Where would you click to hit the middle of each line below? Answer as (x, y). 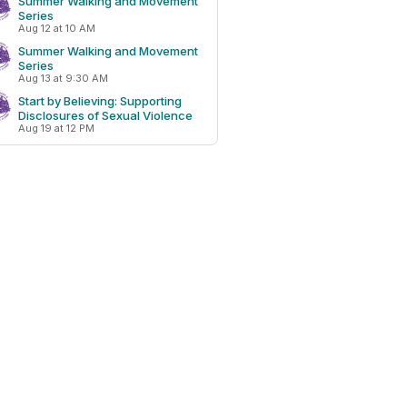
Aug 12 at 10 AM (57, 28)
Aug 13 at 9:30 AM (63, 78)
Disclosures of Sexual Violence (105, 115)
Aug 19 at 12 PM (56, 128)
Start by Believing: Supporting (100, 101)
